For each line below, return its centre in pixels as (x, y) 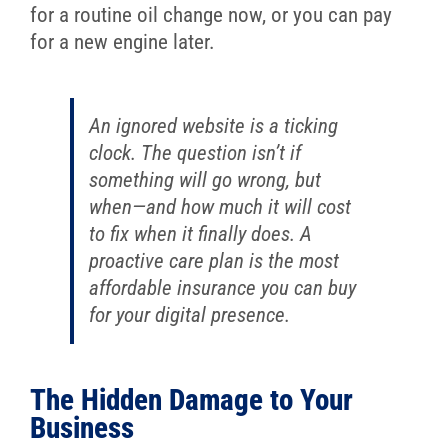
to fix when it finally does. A (200, 233)
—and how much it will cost (241, 206)
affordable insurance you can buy (222, 287)
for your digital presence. (189, 314)
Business (81, 427)
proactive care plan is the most (213, 260)
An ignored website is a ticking (213, 125)
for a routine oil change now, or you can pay (210, 15)
